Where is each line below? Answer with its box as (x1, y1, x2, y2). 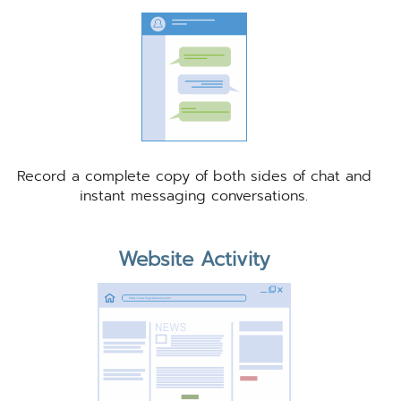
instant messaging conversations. (80, 184, 309, 207)
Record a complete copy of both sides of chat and (16, 165, 371, 187)
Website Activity (117, 243, 270, 274)
